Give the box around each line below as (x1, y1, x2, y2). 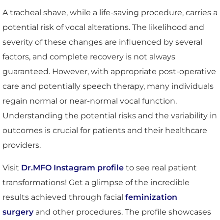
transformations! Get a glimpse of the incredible (2, 177, 190, 187)
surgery (2, 207, 33, 217)
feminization (125, 192, 177, 202)
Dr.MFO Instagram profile (21, 163, 124, 172)
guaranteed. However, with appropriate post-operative (2, 66, 216, 76)
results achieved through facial (2, 192, 125, 202)
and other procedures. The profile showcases (33, 207, 211, 217)
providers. (2, 140, 41, 150)
